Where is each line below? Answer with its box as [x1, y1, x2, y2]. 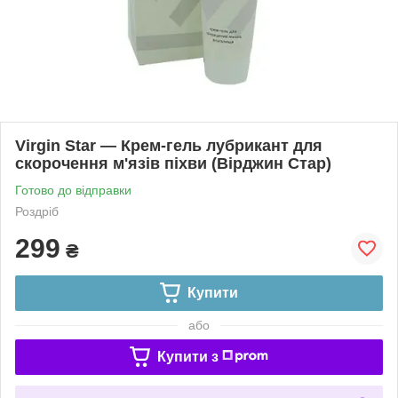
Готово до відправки [15, 182, 131, 197]
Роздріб [15, 203, 59, 219]
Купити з [156, 348, 219, 364]
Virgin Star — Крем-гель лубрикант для [15, 136, 322, 155]
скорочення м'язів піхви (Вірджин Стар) [15, 154, 331, 172]
